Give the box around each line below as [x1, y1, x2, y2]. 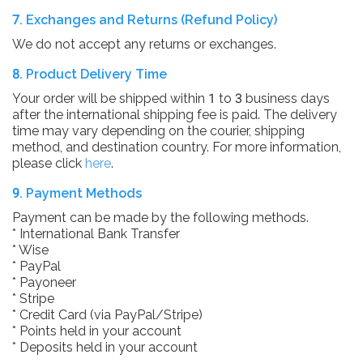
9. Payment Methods [12, 186, 142, 201]
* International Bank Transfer [12, 226, 180, 241]
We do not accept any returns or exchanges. [12, 36, 276, 52]
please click [12, 156, 85, 171]
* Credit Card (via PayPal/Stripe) [12, 307, 203, 322]
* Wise [12, 242, 49, 258]
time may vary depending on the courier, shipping [12, 123, 305, 139]
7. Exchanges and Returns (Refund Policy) [12, 12, 277, 28]
